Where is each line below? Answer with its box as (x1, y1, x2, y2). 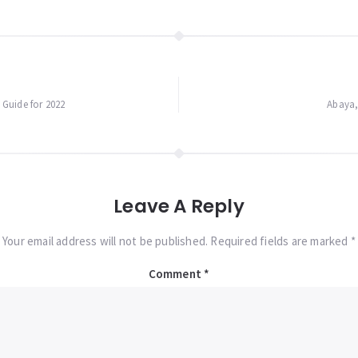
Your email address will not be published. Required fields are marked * (2, 233, 356, 249)
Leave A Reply (113, 193, 245, 219)
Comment (148, 265, 205, 281)
